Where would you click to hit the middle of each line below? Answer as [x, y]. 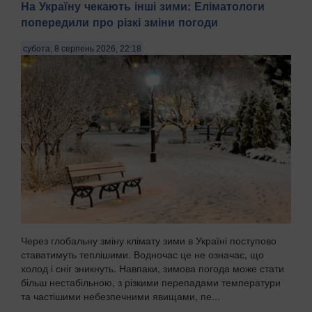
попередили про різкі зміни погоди [119, 22]
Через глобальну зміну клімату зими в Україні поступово [149, 241]
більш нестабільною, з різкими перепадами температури [151, 282]
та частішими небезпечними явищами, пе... [120, 296]
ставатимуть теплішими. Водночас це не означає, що [142, 255]
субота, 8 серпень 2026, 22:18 [82, 49]
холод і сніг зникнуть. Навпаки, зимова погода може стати [153, 268]
